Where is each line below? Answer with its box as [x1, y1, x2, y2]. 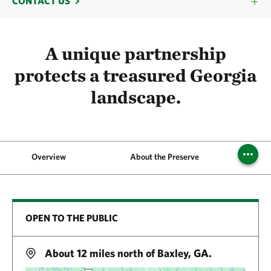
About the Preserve [130, 152, 199, 162]
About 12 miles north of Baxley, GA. [42, 247, 212, 260]
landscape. [90, 86, 181, 108]
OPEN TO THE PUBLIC [25, 212, 118, 224]
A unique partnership [45, 42, 226, 64]
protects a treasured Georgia [15, 64, 256, 86]
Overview [31, 152, 66, 162]
